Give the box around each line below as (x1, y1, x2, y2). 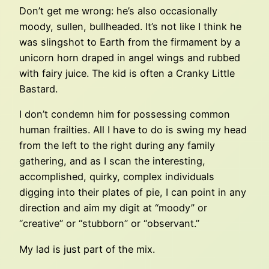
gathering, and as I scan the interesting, (19, 155, 205, 168)
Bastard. (19, 83, 58, 95)
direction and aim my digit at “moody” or (19, 202, 207, 214)
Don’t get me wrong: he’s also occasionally (19, 5, 217, 17)
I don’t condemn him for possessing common (19, 108, 230, 121)
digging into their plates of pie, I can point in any (19, 186, 246, 199)
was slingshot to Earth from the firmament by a (19, 36, 240, 49)
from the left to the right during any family (19, 139, 215, 152)
